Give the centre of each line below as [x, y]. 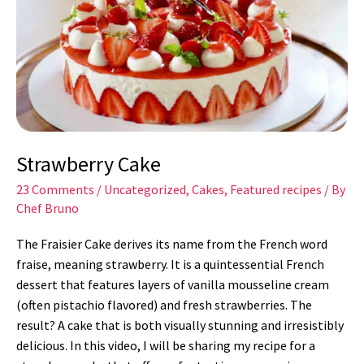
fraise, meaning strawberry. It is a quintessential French [170, 264]
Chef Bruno [48, 208]
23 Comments [55, 190]
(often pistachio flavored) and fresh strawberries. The [164, 304]
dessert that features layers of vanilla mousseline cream [173, 284]
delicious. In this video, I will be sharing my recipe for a [166, 345]
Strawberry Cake [89, 164]
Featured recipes [276, 190]
